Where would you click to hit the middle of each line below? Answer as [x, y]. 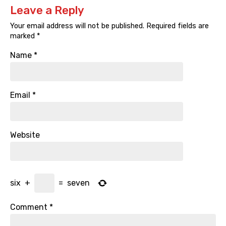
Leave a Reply [47, 11]
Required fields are [177, 26]
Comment [30, 207]
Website [25, 135]
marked [23, 36]
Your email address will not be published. [77, 26]
